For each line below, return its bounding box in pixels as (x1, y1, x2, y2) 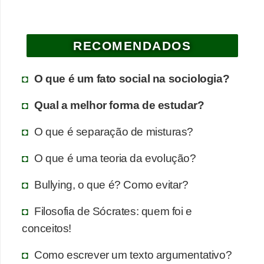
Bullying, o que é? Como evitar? (34, 178, 189, 192)
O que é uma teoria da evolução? (34, 151, 196, 165)
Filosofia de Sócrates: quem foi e (34, 204, 192, 218)
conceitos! (22, 222, 71, 235)
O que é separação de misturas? (34, 125, 193, 138)
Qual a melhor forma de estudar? (34, 98, 204, 112)
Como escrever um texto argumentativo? (34, 248, 232, 262)
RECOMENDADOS (73, 39, 192, 53)
